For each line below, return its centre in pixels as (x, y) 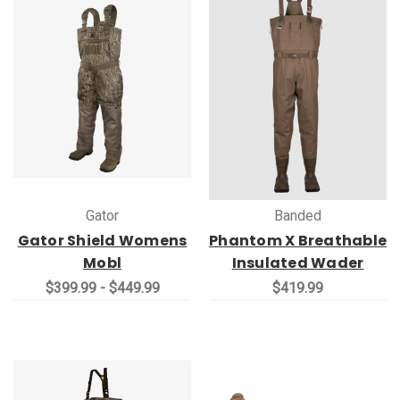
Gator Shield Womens (102, 241)
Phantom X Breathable (298, 241)
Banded (298, 216)
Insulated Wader (298, 263)
